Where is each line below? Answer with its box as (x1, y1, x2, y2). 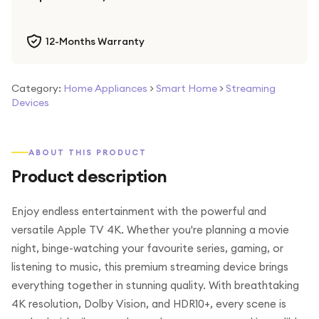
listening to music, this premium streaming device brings (11, 260, 288, 273)
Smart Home (156, 82, 217, 95)
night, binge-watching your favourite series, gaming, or (11, 241, 283, 255)
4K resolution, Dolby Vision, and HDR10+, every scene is (11, 297, 286, 310)
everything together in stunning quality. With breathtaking (11, 278, 299, 292)
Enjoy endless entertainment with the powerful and (11, 204, 266, 218)
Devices (11, 96, 49, 109)
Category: (11, 82, 61, 95)
